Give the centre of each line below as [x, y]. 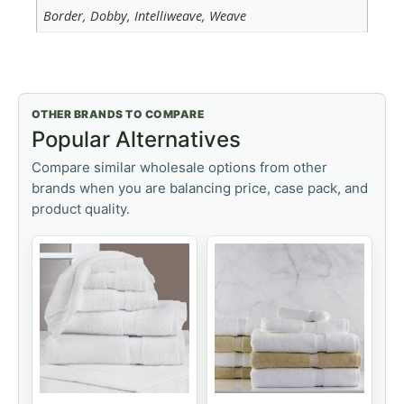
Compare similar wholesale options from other [179, 167]
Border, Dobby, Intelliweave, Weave [145, 15]
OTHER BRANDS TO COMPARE [118, 114]
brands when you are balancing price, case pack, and [200, 188]
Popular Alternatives [136, 139]
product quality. [81, 208]
